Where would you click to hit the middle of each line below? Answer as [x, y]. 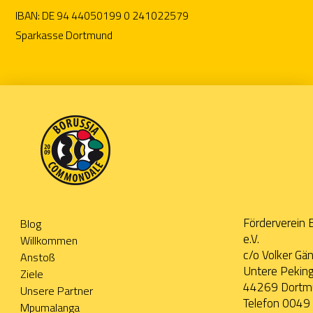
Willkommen [49, 241]
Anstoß [37, 257]
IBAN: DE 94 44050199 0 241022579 [102, 15]
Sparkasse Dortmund [64, 35]
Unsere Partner [56, 291]
